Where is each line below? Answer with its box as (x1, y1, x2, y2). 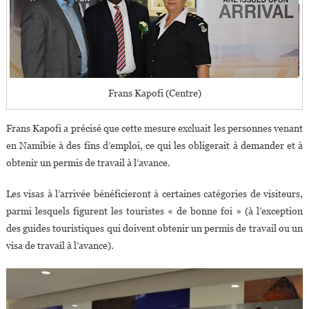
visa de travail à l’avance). (6, 239, 114, 251)
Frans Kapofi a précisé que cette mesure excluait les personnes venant (6, 122, 303, 134)
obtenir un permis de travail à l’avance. (6, 157, 170, 168)
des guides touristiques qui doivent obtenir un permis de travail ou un (6, 222, 303, 234)
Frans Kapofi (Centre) (108, 87, 201, 99)
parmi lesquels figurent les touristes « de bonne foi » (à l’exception (6, 205, 303, 217)
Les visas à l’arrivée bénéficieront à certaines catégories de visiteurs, (6, 188, 303, 199)
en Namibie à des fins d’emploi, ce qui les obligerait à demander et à (6, 139, 303, 151)
